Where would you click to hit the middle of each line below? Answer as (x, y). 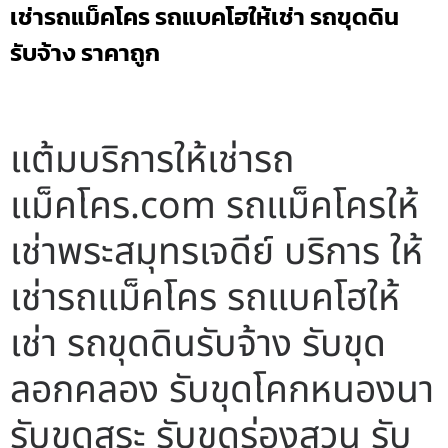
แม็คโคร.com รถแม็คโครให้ (214, 206)
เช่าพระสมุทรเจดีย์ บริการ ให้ (216, 252)
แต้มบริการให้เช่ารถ (152, 160)
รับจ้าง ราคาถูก (85, 53)
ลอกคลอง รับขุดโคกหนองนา (222, 390)
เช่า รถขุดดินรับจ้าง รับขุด (198, 344)
